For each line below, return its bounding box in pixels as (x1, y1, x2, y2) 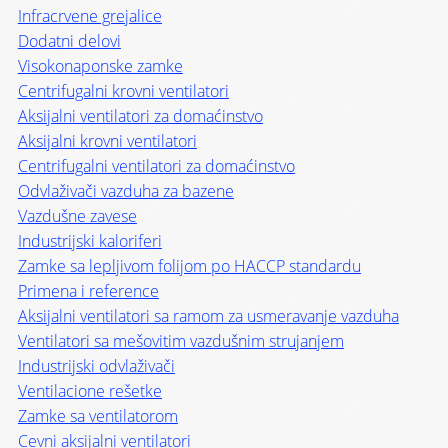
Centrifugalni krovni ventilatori (17, 79, 229, 102)
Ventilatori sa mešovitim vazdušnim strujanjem (17, 329, 344, 352)
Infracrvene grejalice (17, 4, 162, 27)
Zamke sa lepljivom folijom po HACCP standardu (17, 254, 361, 277)
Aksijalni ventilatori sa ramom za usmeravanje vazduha (17, 304, 399, 327)
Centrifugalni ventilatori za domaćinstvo (17, 154, 295, 177)
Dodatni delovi (17, 29, 121, 52)
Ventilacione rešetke (17, 379, 162, 402)
